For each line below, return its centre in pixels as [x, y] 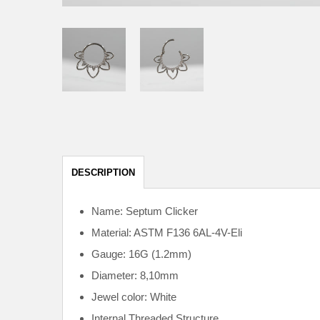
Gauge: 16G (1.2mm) [141, 254]
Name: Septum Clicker [145, 211]
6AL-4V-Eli [217, 233]
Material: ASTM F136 [141, 233]
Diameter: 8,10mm [135, 276]
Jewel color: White [134, 297]
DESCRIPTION [103, 172]
